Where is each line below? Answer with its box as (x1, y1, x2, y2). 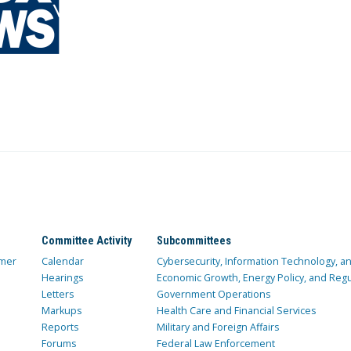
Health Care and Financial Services (156, 304, 316, 318)
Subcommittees (156, 234, 231, 248)
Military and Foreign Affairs (156, 320, 279, 335)
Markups (41, 304, 81, 318)
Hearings (41, 271, 83, 285)
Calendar (41, 255, 84, 269)
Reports (41, 320, 78, 335)
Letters (41, 288, 74, 302)
